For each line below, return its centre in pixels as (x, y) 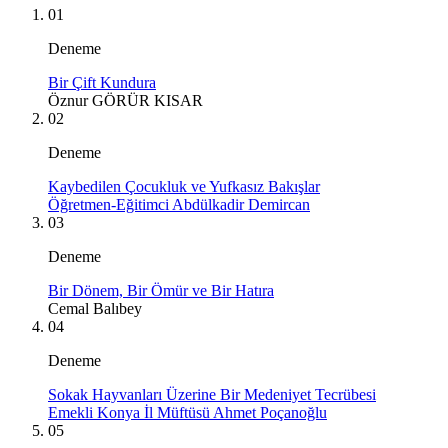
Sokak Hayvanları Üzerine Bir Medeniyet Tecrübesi (212, 394)
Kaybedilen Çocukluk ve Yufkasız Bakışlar (184, 186)
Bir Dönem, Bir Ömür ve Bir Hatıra (161, 290)
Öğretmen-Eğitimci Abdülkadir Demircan (179, 204)
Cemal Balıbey (95, 308)
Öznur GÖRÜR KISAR (125, 100)
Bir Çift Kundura (102, 82)
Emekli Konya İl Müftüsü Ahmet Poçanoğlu (187, 412)
